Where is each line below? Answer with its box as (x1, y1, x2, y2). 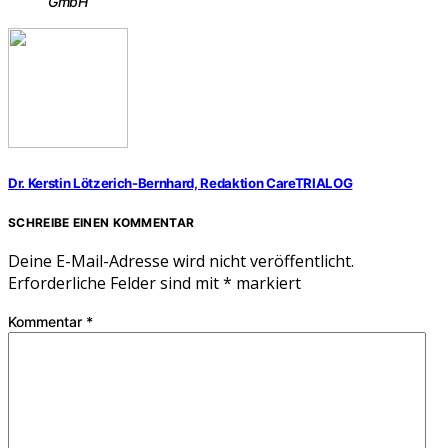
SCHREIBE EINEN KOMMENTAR (8, 215, 195, 231)
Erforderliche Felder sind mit (8, 272, 223, 295)
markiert (232, 272, 301, 295)
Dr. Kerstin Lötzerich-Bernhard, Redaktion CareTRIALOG (8, 175, 353, 192)
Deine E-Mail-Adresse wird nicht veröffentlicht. (8, 250, 354, 273)
